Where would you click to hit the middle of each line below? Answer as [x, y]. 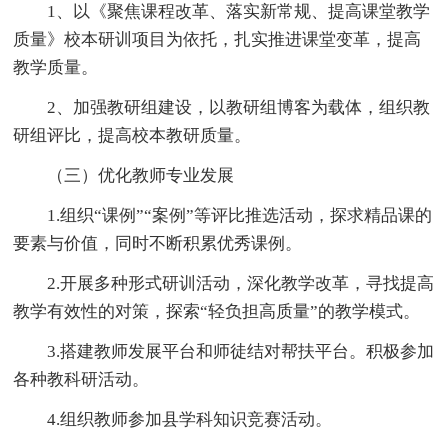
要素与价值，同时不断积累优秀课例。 [158, 243]
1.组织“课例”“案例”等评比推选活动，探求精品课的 [223, 215]
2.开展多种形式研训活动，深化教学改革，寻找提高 [224, 283]
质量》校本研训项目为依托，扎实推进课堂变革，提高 [217, 39]
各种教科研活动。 [81, 379]
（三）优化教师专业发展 [124, 175]
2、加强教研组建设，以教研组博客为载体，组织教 [222, 107]
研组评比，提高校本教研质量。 [132, 135]
